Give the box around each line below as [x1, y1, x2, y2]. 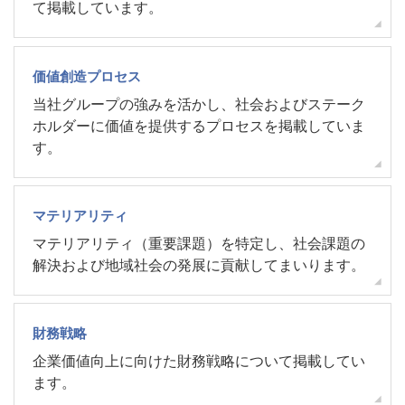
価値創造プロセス [33, 68, 141, 85]
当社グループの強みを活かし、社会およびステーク [33, 95, 365, 113]
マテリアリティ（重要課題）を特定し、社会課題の [33, 235, 365, 253]
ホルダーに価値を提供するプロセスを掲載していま [33, 117, 365, 135]
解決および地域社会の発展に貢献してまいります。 [33, 257, 365, 275]
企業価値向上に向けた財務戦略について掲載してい [33, 353, 365, 371]
